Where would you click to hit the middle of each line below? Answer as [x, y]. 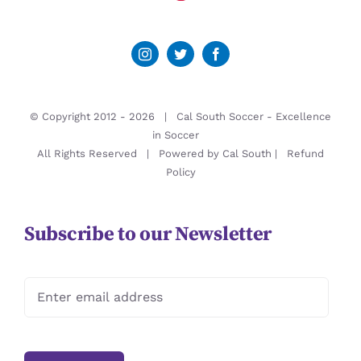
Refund [305, 153]
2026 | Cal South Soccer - [202, 116]
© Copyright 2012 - [79, 116]
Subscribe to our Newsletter [148, 234]
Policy [180, 172]
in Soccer [176, 135]
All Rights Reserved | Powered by [130, 153]
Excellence [303, 116]
